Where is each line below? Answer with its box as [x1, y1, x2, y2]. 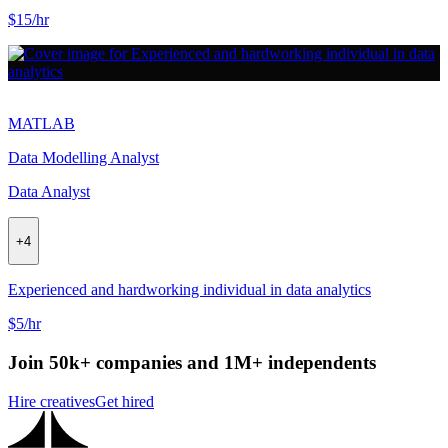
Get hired [95, 392, 154, 410]
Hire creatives [8, 392, 95, 410]
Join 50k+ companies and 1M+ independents [8, 351, 376, 373]
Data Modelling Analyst [8, 149, 159, 167]
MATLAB [8, 115, 75, 133]
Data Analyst [8, 183, 90, 201]
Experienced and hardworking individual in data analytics [8, 281, 371, 299]
